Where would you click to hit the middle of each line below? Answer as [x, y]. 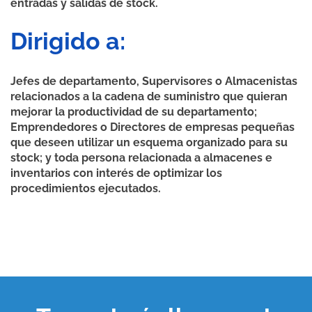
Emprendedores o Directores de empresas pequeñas [153, 127]
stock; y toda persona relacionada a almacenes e [141, 158]
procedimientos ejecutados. [86, 189]
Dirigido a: [68, 41]
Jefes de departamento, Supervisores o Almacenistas [154, 81]
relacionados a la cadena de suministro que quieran [149, 97]
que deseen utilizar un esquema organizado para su [149, 143]
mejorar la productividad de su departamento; [134, 112]
